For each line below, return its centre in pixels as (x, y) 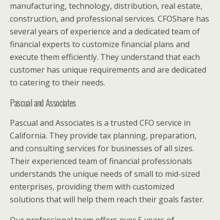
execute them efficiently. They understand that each (105, 57)
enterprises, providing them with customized (92, 186)
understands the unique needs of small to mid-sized (105, 174)
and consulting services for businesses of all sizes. (102, 148)
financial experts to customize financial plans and (100, 44)
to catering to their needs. (57, 82)
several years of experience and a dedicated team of (105, 31)
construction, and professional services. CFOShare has (110, 18)
